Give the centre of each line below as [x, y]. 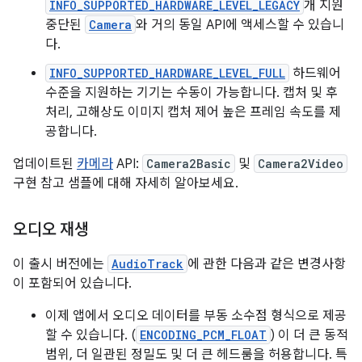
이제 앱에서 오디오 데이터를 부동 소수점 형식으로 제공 [196, 316]
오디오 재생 [51, 230]
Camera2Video [301, 164]
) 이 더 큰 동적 [309, 335]
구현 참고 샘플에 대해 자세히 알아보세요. [126, 183]
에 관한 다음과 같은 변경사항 [267, 264]
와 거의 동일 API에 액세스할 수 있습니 [240, 25]
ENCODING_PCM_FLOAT [203, 335]
